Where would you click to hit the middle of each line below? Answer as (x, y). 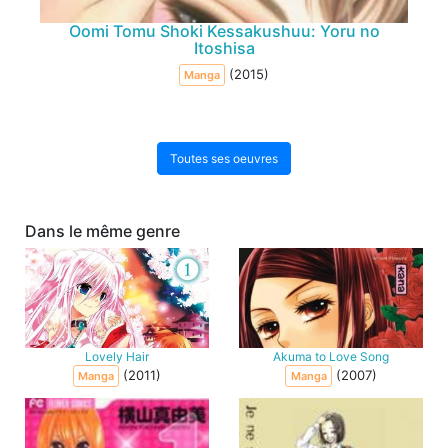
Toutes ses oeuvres (224, 158)
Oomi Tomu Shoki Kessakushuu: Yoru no (224, 30)
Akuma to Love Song (331, 356)
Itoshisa (224, 47)
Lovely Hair (117, 356)
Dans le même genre (102, 230)
